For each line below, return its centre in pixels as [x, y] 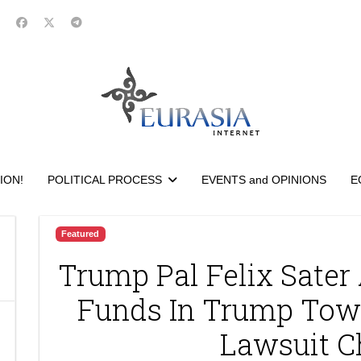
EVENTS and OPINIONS [263, 180]
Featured [81, 234]
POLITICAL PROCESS [104, 180]
